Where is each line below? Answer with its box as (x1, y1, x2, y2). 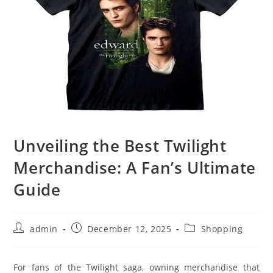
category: (184, 233, 225, 246)
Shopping (200, 223, 243, 235)
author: (13, 233, 46, 246)
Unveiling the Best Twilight (13, 135, 227, 157)
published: (70, 233, 118, 246)
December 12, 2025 (87, 223, 172, 235)
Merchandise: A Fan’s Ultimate (13, 157, 256, 179)
